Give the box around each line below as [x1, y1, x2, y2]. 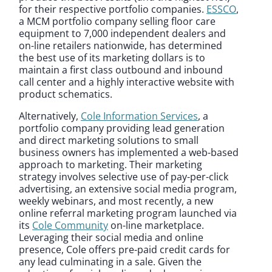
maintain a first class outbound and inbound [19, 63, 223, 76]
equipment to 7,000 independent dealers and [19, 26, 226, 40]
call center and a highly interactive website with [19, 75, 234, 89]
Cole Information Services [81, 109, 198, 123]
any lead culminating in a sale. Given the [19, 254, 202, 268]
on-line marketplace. [108, 218, 204, 232]
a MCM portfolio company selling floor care [19, 14, 216, 28]
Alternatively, [19, 109, 81, 123]
